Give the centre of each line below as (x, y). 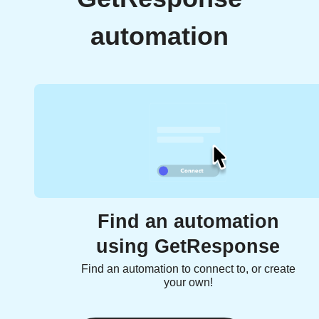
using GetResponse (188, 247)
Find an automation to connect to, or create (188, 269)
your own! (188, 283)
